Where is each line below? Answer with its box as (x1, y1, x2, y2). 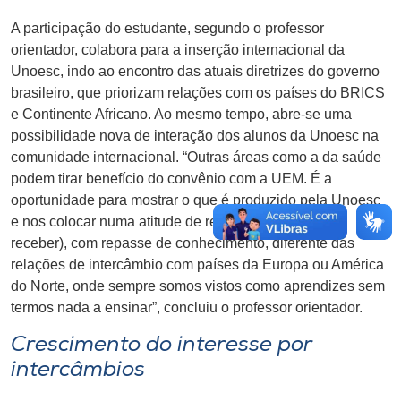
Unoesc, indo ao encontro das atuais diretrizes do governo (11, 63, 380, 79)
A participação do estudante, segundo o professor (11, 20, 324, 36)
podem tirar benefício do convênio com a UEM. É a (11, 170, 332, 186)
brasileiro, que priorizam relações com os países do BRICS (11, 84, 385, 100)
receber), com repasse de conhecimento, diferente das (11, 235, 354, 251)
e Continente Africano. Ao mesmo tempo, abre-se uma (11, 106, 352, 122)
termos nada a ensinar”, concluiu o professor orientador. (11, 299, 363, 315)
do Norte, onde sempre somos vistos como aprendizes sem (11, 277, 385, 294)
